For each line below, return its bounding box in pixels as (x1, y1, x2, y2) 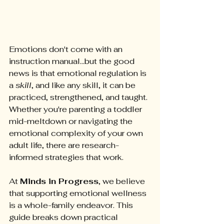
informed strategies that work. (9, 152, 123, 163)
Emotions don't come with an (9, 44, 124, 55)
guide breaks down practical (9, 212, 120, 223)
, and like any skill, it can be (31, 80, 137, 91)
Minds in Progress (20, 176, 98, 187)
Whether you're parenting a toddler (9, 104, 144, 115)
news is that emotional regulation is (9, 68, 148, 79)
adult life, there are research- (9, 140, 119, 151)
